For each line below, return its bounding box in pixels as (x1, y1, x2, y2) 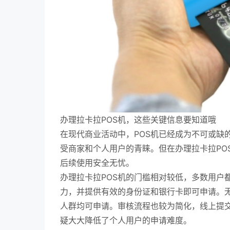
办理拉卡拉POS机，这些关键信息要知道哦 (60, 114, 216, 125)
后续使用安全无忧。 (60, 158, 134, 168)
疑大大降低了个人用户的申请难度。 (60, 215, 191, 225)
